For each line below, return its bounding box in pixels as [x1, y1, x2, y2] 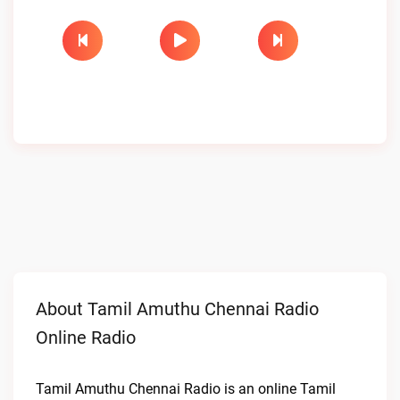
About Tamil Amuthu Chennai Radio [36, 298, 319, 320]
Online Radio [36, 327, 136, 348]
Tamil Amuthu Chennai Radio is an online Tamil [36, 380, 336, 397]
